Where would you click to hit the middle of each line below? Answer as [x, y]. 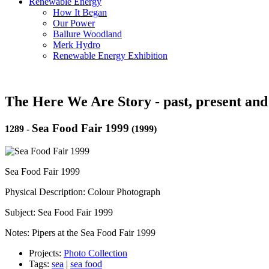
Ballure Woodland [87, 34]
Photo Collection [95, 253]
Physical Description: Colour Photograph [83, 192]
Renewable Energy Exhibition [110, 55]
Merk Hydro [77, 44]
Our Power [74, 23]
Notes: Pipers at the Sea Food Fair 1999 [80, 233]
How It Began [80, 12]
